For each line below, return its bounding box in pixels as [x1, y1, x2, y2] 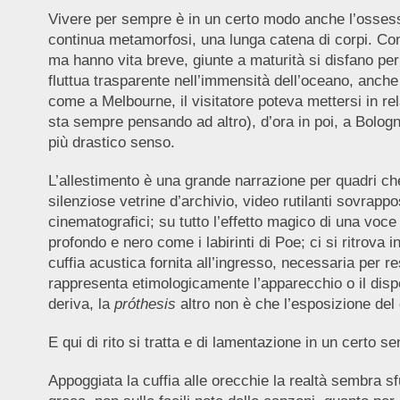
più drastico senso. [47, 133, 175, 151]
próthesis [113, 295, 176, 312]
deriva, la [47, 295, 114, 312]
